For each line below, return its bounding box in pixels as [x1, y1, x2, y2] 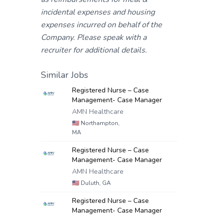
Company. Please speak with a [41, 32, 146, 43]
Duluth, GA [79, 179, 111, 187]
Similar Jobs [41, 69, 88, 81]
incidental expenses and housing [41, 7, 155, 18]
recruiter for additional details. [41, 45, 147, 55]
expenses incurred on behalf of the [41, 19, 162, 30]
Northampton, [79, 119, 120, 127]
